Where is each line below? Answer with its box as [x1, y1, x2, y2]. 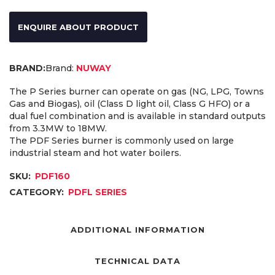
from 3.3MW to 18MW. [9, 122, 107, 134]
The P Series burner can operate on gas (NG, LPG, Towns [9, 85, 264, 97]
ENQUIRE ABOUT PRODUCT [18, 21, 139, 32]
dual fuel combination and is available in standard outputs [9, 110, 266, 122]
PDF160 [35, 170, 70, 182]
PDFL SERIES [68, 186, 127, 198]
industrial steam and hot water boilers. [9, 147, 181, 158]
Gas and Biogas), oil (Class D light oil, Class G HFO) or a [9, 98, 250, 109]
